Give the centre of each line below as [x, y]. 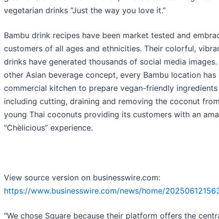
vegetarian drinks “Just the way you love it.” [85, 10]
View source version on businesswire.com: [82, 177]
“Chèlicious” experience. [48, 127]
